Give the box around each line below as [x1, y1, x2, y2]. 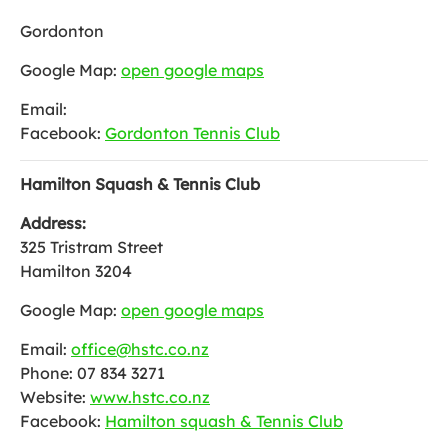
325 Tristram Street [20, 237, 163, 257]
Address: [20, 213, 86, 233]
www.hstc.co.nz [90, 387, 210, 407]
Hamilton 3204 [20, 261, 132, 281]
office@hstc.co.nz [71, 339, 209, 359]
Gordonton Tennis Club [105, 123, 280, 143]
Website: [20, 387, 90, 407]
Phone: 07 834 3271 [20, 363, 165, 383]
